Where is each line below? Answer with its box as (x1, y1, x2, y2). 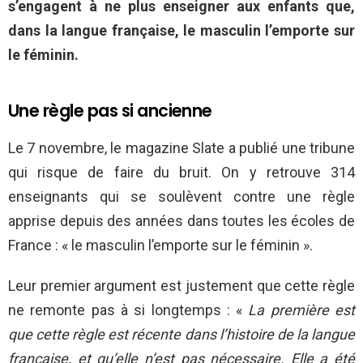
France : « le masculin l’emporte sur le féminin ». (8, 237, 313, 254)
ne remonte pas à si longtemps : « (8, 301, 249, 319)
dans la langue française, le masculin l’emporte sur (8, 22, 355, 40)
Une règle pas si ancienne (8, 99, 212, 123)
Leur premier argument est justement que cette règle (8, 277, 355, 295)
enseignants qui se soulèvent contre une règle (8, 188, 355, 206)
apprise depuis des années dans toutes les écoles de (8, 212, 355, 230)
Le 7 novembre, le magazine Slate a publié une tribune (8, 139, 355, 157)
